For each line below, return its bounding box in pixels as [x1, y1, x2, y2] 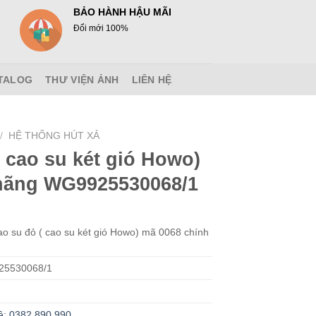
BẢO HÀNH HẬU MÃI [73, 7, 171, 18]
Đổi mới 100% [73, 23, 128, 33]
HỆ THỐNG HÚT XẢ [8, 130, 100, 141]
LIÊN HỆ [131, 73, 172, 85]
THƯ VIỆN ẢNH [45, 73, 119, 85]
